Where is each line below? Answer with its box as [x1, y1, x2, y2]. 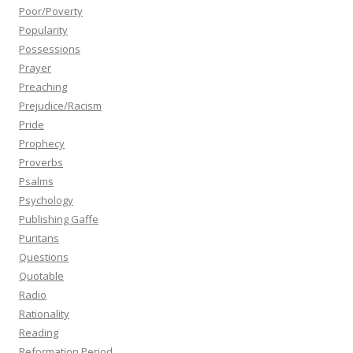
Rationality [19, 307, 69, 321]
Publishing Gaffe [19, 212, 98, 226]
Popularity [19, 23, 68, 37]
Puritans [19, 231, 59, 245]
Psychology [19, 193, 73, 207]
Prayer [19, 61, 51, 75]
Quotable [19, 269, 64, 283]
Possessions [19, 42, 80, 56]
